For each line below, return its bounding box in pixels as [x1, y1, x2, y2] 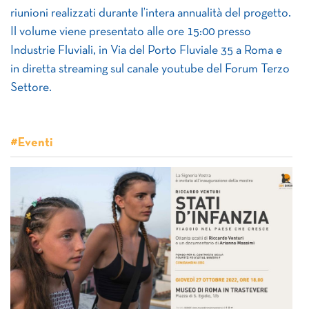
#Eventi [10, 137, 53, 149]
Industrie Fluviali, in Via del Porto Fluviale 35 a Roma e [10, 45, 282, 57]
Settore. [10, 82, 52, 94]
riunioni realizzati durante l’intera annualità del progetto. [10, 8, 291, 19]
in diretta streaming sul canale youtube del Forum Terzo [10, 63, 290, 75]
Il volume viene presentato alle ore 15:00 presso [10, 26, 251, 38]
